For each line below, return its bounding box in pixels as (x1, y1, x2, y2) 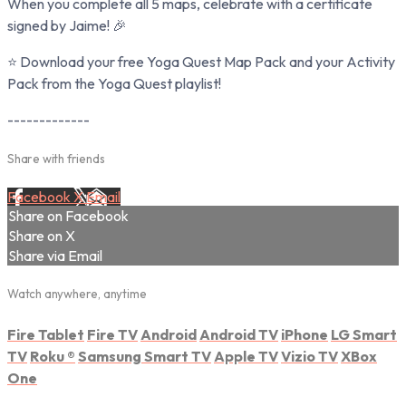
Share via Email (8, 246, 102, 266)
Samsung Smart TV (78, 346, 211, 365)
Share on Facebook (8, 207, 129, 226)
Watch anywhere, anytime (7, 286, 147, 302)
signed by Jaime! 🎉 (7, 15, 127, 34)
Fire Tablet (7, 324, 84, 343)
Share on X (8, 227, 75, 246)
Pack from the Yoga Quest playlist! (7, 73, 221, 92)
